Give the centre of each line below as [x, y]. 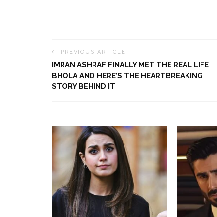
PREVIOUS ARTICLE [93, 52]
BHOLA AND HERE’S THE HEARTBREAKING [127, 76]
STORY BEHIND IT [84, 86]
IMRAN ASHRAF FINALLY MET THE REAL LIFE [130, 65]
